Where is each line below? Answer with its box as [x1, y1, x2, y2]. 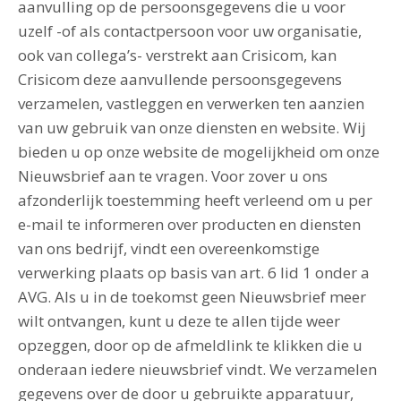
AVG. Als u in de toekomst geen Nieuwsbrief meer [18, 286, 366, 307]
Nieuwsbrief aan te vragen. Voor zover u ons [18, 166, 328, 186]
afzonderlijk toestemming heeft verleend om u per [18, 190, 372, 210]
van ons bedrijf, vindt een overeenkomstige [18, 238, 320, 259]
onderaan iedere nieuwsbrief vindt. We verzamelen [18, 359, 377, 380]
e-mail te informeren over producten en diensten [18, 214, 361, 235]
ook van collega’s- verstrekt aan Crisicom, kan [18, 45, 337, 65]
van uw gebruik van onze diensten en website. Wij [18, 117, 366, 138]
